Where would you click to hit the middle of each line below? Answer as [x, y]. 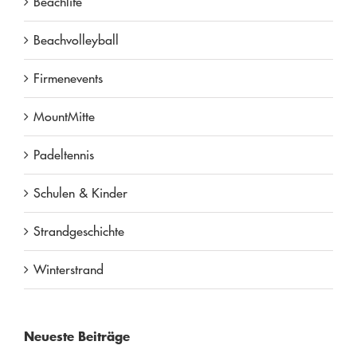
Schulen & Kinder [80, 193]
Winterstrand [68, 270]
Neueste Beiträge [76, 336]
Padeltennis [63, 155]
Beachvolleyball [76, 40]
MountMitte [64, 117]
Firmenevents [68, 78]
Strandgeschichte [78, 231]
